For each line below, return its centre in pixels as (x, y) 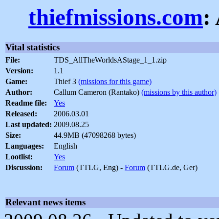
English (66, 146)
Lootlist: (19, 157)
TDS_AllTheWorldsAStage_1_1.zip (110, 60)
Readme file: (26, 103)
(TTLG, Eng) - (99, 168)
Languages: (25, 146)
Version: (19, 71)
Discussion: (24, 168)
